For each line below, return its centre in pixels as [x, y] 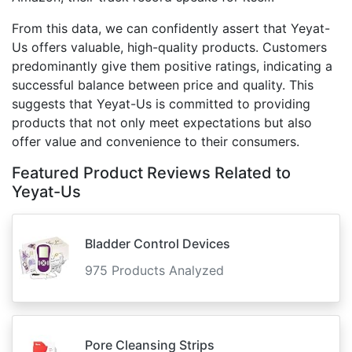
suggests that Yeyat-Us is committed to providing [161, 104]
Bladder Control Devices [158, 244]
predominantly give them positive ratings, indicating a [172, 66]
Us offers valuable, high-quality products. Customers [169, 47]
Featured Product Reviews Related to [151, 173]
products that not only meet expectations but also [162, 123]
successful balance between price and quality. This [163, 85]
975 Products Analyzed [154, 270]
